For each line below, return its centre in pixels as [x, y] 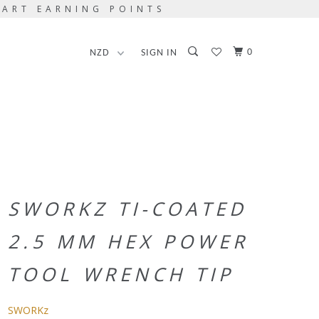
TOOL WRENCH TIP [121, 274]
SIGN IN [159, 53]
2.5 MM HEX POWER [128, 241]
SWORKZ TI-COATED [127, 209]
